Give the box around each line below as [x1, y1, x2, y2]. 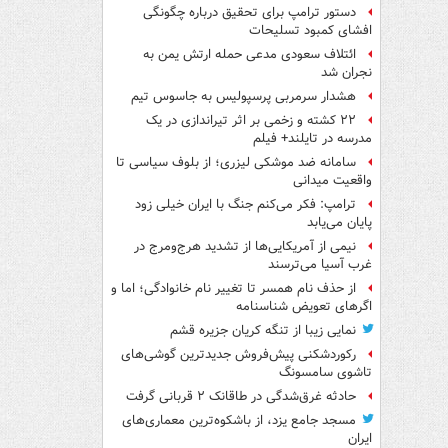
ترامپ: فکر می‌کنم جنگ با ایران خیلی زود [135, 195, 356, 215]
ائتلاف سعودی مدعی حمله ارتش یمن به [143, 45, 356, 65]
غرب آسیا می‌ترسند [268, 255, 372, 275]
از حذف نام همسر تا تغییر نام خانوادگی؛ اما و [111, 279, 356, 299]
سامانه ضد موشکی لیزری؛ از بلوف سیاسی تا [116, 153, 356, 173]
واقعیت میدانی [293, 171, 372, 191]
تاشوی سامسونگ [275, 363, 372, 383]
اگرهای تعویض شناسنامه [236, 297, 372, 317]
